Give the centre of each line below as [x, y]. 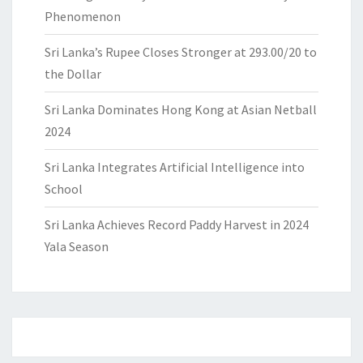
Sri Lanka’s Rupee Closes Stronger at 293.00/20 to [181, 52]
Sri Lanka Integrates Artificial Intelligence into [175, 167]
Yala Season [77, 247]
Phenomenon [83, 17]
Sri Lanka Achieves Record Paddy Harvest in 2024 [177, 225]
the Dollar [73, 74]
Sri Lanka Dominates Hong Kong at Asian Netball [181, 110]
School [64, 189]
